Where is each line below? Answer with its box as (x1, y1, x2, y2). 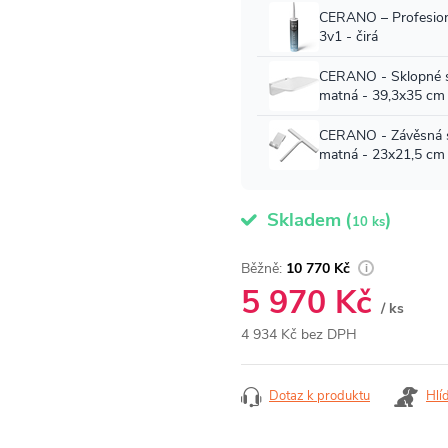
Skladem (262, 207, 341, 233)
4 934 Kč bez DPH (241, 325, 357, 344)
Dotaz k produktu (269, 387, 370, 405)
